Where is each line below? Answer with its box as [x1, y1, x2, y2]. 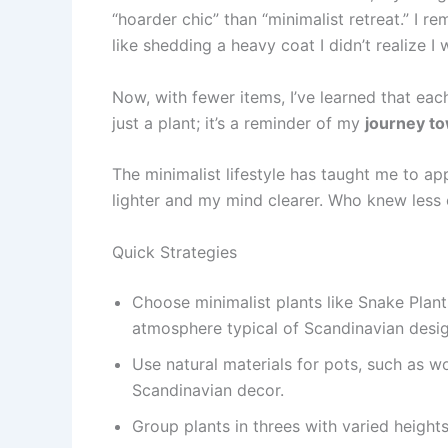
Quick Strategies [112, 241, 237, 262]
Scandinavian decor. [132, 379, 284, 400]
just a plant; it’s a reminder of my [112, 112, 365, 133]
